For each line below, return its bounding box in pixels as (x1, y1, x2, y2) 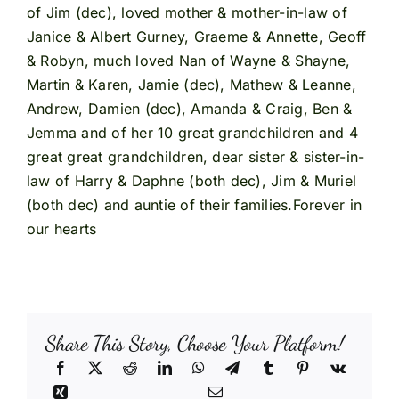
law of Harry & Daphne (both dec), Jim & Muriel (26, 172, 357, 191)
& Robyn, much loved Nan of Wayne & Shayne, (26, 52, 351, 70)
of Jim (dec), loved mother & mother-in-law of (26, 4, 347, 22)
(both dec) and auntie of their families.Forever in (26, 196, 362, 215)
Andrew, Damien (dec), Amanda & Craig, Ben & (26, 100, 353, 118)
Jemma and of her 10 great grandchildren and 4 (26, 124, 358, 142)
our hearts (26, 220, 97, 239)
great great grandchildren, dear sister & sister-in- (26, 148, 365, 167)
